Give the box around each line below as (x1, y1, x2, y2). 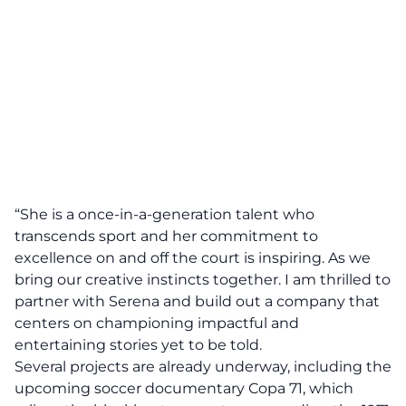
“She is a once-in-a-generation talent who (14, 206, 314, 223)
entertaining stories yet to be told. (14, 336, 262, 353)
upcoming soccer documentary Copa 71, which (14, 380, 353, 397)
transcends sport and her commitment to (14, 227, 318, 245)
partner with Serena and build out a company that (14, 293, 380, 310)
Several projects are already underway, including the (14, 358, 391, 375)
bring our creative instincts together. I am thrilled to (14, 271, 391, 288)
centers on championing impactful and (14, 314, 299, 332)
